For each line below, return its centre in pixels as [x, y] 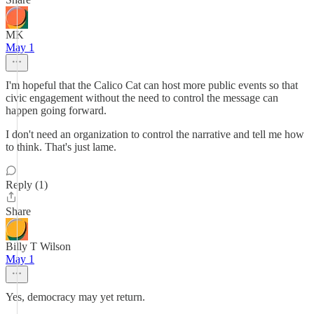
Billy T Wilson [38, 246]
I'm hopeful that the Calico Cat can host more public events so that [152, 85]
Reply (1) [27, 185]
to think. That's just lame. [61, 147]
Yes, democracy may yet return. [75, 297]
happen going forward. [56, 110]
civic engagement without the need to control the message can [142, 98]
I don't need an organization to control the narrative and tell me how [155, 134]
